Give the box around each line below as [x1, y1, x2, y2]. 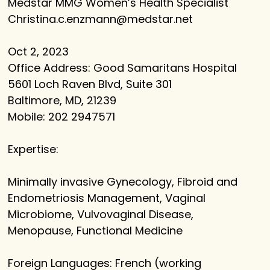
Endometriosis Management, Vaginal [8, 190, 206, 206]
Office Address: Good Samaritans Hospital [8, 60, 237, 76]
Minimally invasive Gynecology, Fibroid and [8, 174, 238, 190]
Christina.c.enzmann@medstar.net [8, 11, 193, 27]
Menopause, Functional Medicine [8, 223, 183, 239]
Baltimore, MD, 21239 [8, 93, 117, 108]
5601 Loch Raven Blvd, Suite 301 [8, 77, 172, 92]
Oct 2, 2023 [8, 44, 69, 60]
